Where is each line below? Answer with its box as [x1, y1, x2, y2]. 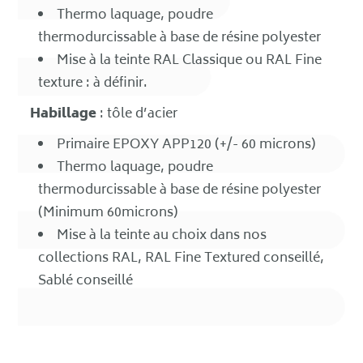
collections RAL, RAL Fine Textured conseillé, [38, 246, 325, 270]
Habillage [30, 102, 97, 126]
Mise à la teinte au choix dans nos [57, 224, 267, 247]
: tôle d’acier [96, 102, 178, 126]
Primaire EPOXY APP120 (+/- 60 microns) [57, 133, 317, 156]
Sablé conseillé [38, 269, 134, 293]
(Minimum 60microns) [38, 201, 179, 224]
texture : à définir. [38, 71, 148, 95]
